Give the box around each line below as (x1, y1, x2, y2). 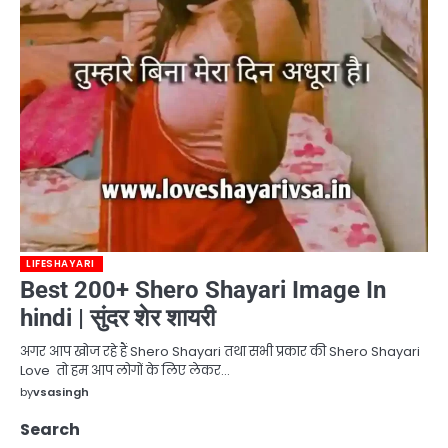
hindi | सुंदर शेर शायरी (20, 303, 215, 332)
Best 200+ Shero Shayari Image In (20, 275, 386, 304)
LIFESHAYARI (26, 256, 95, 270)
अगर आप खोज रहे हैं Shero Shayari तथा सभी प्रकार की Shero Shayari (20, 341, 420, 361)
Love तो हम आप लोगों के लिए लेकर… (20, 360, 230, 380)
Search (20, 417, 80, 441)
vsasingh (33, 383, 89, 400)
